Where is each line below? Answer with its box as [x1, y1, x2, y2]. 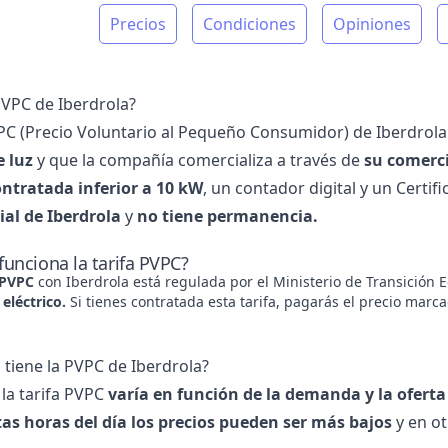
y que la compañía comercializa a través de [32, 149, 364, 171]
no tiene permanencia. [136, 205, 318, 227]
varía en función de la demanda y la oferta [103, 383, 446, 405]
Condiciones [202, 13, 296, 35]
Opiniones [332, 13, 411, 35]
